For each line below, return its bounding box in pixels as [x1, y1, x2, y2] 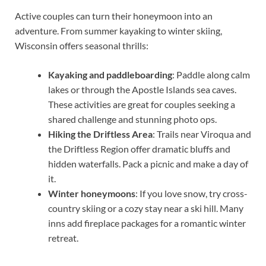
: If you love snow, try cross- [135, 188, 248, 199]
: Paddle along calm [172, 69, 250, 81]
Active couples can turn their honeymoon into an [15, 10, 213, 22]
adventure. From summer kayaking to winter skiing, [15, 25, 222, 37]
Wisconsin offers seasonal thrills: [15, 40, 148, 52]
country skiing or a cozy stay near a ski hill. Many [48, 202, 243, 214]
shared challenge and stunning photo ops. [48, 113, 217, 125]
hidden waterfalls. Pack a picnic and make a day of [48, 158, 248, 170]
